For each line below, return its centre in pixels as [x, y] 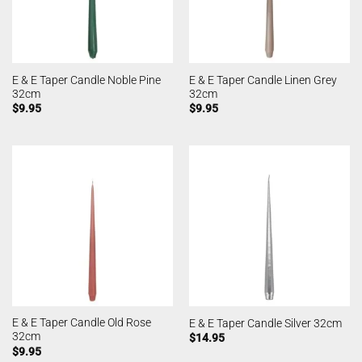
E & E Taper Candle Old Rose [81, 323]
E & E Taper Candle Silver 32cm [265, 323]
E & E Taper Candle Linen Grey [263, 80]
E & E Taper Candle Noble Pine [86, 80]
